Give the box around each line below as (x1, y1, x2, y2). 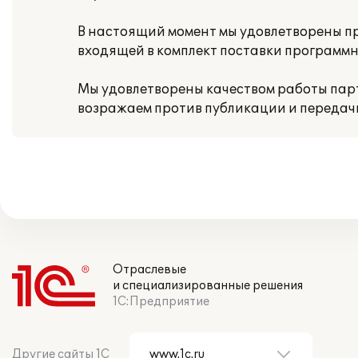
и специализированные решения (113, 279, 303, 292)
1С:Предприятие (113, 295, 209, 308)
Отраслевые (113, 263, 186, 276)
